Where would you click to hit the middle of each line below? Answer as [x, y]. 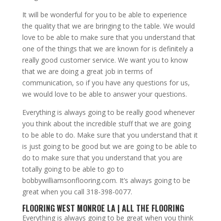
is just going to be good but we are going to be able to [109, 147]
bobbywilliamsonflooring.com [69, 181]
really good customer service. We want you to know [105, 60]
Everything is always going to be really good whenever [108, 112]
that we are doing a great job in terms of [87, 72]
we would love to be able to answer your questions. [104, 94]
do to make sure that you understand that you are [102, 158]
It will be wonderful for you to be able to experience [104, 15]
